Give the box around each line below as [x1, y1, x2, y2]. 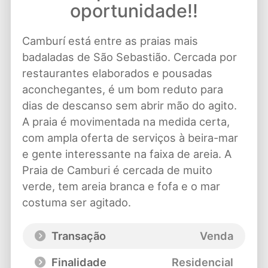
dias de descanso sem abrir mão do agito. [22, 99, 237, 112]
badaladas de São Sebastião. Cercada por [22, 50, 237, 64]
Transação [48, 229, 106, 243]
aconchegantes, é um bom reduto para [22, 83, 223, 96]
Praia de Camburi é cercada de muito [22, 163, 212, 177]
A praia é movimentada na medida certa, [22, 115, 230, 129]
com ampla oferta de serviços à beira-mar [22, 131, 238, 145]
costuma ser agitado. [22, 196, 131, 209]
